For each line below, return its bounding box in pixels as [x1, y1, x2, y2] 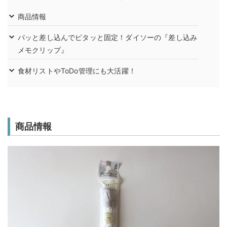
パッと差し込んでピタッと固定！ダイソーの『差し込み [18, 33, 198, 42]
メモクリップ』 [18, 46, 68, 55]
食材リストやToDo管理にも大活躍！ [18, 66, 136, 75]
